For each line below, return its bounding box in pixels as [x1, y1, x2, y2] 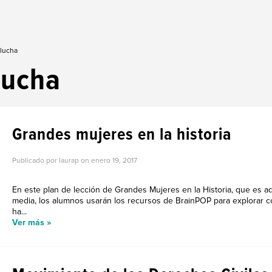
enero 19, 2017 [91, 156, 137, 165]
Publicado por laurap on [12, 156, 91, 165]
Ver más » [12, 217, 51, 228]
